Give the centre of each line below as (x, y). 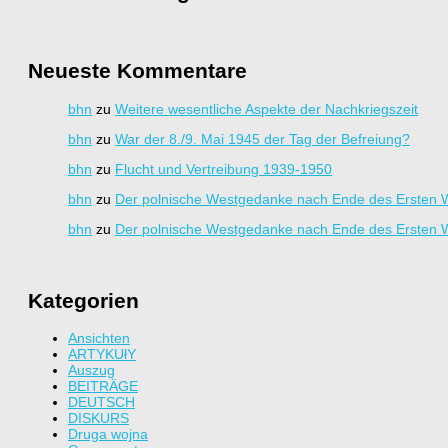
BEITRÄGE (103, 386)
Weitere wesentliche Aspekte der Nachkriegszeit (266, 108)
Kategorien (83, 300)
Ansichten (99, 338)
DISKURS (98, 418)
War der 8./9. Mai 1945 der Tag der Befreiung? (262, 138)
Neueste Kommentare (137, 71)
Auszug (91, 370)
